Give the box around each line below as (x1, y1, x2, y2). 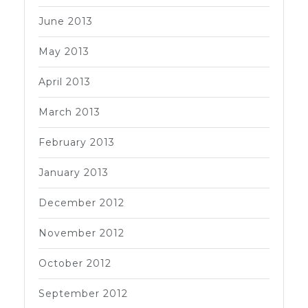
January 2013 (38, 166, 109, 179)
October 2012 (38, 256, 111, 269)
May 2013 (38, 45, 89, 58)
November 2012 (38, 226, 124, 239)
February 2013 (38, 135, 115, 148)
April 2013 (38, 75, 91, 88)
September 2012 (38, 287, 128, 300)
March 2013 (38, 105, 100, 118)
